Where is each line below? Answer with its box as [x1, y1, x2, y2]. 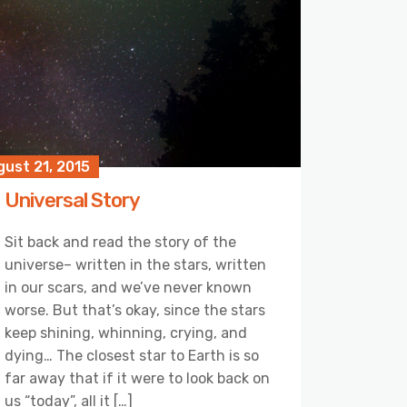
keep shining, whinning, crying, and [5, 323, 247, 342]
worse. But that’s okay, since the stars [5, 301, 265, 319]
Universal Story [5, 187, 140, 213]
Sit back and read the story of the [5, 233, 236, 251]
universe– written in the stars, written [5, 255, 266, 273]
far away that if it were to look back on [5, 369, 270, 387]
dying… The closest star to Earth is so [5, 346, 259, 364]
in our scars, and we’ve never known [5, 278, 252, 296]
